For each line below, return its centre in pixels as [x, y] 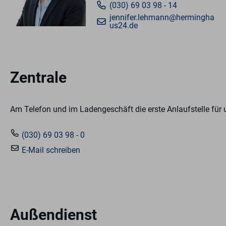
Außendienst [53, 215]
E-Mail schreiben [50, 150]
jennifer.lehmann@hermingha [162, 18]
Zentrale [38, 78]
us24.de [124, 26]
